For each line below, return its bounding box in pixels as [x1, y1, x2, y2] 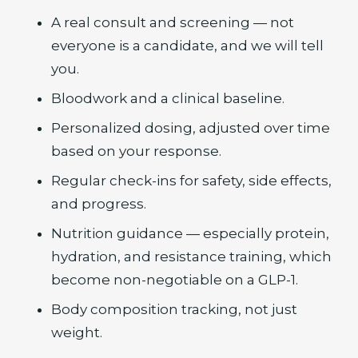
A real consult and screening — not [51, 14, 294, 30]
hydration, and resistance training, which [51, 249, 332, 265]
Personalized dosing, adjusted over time [51, 120, 330, 136]
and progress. [51, 196, 146, 212]
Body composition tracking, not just [51, 301, 297, 317]
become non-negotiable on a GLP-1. [51, 272, 298, 288]
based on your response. [51, 143, 221, 159]
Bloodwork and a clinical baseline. [51, 90, 284, 106]
